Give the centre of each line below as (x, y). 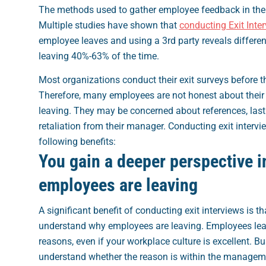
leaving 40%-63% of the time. (99, 56)
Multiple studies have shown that (109, 25)
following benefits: (77, 141)
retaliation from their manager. (103, 126)
